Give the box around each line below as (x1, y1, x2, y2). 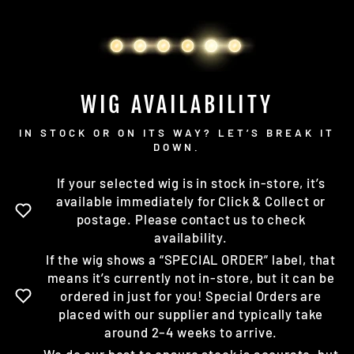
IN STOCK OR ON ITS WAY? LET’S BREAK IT (19, 126, 335, 140)
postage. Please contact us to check (76, 211, 306, 228)
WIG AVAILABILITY (81, 91, 273, 119)
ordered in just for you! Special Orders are (60, 288, 322, 304)
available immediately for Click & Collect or (55, 193, 326, 209)
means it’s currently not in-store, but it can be (47, 269, 335, 286)
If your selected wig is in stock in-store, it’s (56, 175, 326, 191)
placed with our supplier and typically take (58, 306, 324, 322)
